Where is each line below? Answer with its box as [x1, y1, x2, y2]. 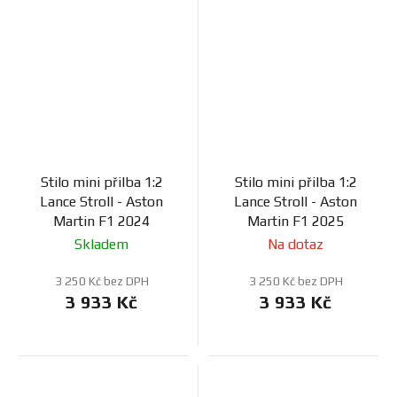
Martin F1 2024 [53, 213, 150, 230]
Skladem [74, 236, 128, 253]
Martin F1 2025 [247, 213, 344, 230]
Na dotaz [268, 236, 323, 253]
